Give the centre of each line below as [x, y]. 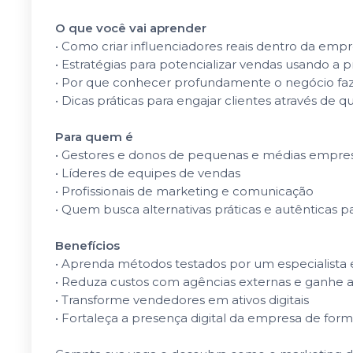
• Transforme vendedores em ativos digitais [182, 300]
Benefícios [87, 245]
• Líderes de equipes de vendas [148, 173]
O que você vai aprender [131, 28]
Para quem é [94, 137]
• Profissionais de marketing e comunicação [184, 191]
